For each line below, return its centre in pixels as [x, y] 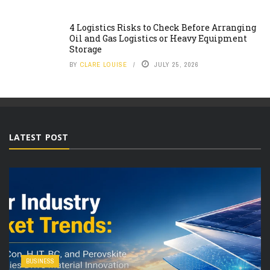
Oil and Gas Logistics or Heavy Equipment [158, 38]
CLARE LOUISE [104, 64]
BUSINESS [40, 261]
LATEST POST [39, 137]
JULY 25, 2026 [177, 64]
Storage [86, 49]
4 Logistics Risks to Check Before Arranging [163, 27]
